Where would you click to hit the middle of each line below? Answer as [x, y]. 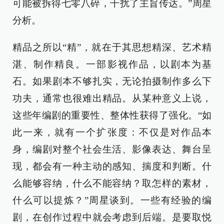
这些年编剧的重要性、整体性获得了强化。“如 [112, 115]
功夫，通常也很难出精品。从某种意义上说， [112, 98]
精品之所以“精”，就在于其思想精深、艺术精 [112, 47]
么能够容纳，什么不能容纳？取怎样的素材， [112, 183]
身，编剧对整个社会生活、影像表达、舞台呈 [112, 149]
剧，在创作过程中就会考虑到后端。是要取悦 [112, 217]
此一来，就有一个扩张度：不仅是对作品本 [112, 132]
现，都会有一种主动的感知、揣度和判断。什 [112, 166]
